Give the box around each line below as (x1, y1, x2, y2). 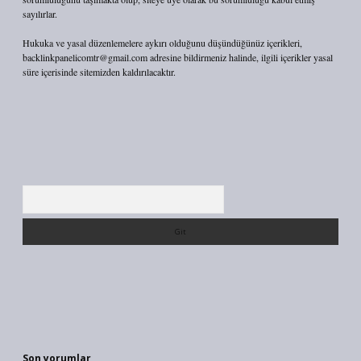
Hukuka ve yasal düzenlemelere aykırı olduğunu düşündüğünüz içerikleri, (23, 36, 302, 49)
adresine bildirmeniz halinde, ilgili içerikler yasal (147, 51, 333, 64)
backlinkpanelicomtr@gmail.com (23, 51, 147, 64)
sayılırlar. (23, 7, 57, 20)
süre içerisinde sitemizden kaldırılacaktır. (23, 65, 176, 78)
